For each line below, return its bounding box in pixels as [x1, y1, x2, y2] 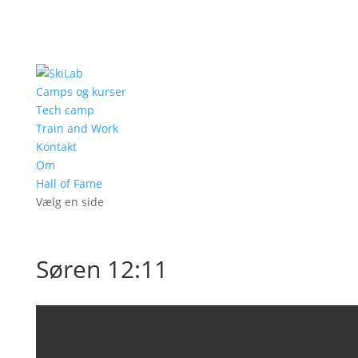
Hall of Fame [35, 176, 102, 191]
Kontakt [35, 139, 77, 154]
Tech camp [35, 102, 94, 117]
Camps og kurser [35, 84, 126, 99]
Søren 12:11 [35, 253, 168, 285]
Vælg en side [35, 194, 104, 209]
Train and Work [35, 121, 118, 136]
